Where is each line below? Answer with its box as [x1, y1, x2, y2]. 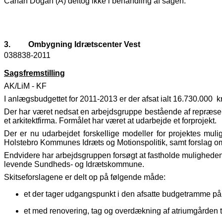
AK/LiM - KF [4, 82, 47, 91]
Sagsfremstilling [4, 69, 65, 78]
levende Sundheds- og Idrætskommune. [4, 160, 144, 169]
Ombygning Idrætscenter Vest [28, 40, 140, 49]
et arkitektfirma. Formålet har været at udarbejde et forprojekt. [4, 116, 217, 125]
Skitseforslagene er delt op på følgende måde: [4, 173, 166, 182]
